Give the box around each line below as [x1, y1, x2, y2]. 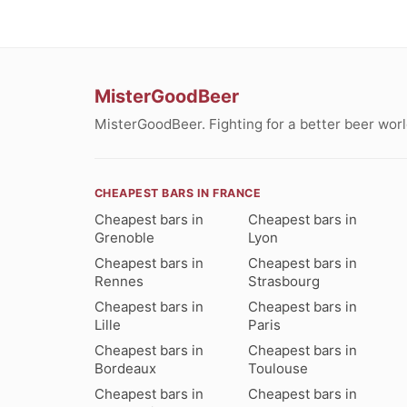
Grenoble [94, 229, 154, 247]
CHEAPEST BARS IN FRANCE [94, 186, 262, 201]
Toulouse [248, 360, 309, 378]
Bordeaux [94, 360, 156, 378]
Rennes [94, 273, 144, 291]
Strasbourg [248, 273, 321, 291]
